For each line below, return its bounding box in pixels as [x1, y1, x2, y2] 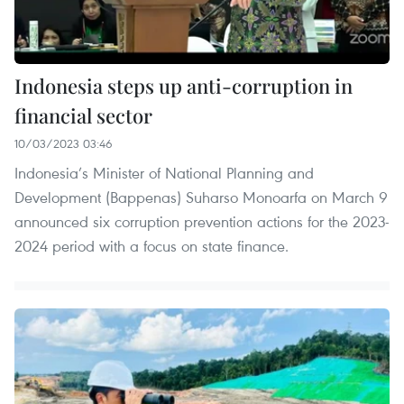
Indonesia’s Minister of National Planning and [14, 162, 314, 184]
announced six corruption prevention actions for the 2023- [14, 211, 390, 233]
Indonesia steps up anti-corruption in [14, 72, 353, 100]
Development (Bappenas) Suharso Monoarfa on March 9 [14, 187, 388, 208]
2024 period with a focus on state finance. [14, 235, 289, 257]
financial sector [14, 102, 152, 130]
